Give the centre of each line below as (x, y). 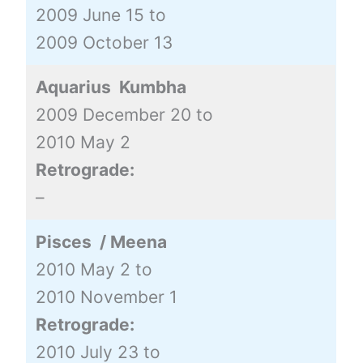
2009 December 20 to (124, 114)
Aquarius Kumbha (111, 87)
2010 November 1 (106, 297)
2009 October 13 (104, 42)
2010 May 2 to (94, 269)
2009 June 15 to (100, 15)
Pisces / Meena (101, 241)
